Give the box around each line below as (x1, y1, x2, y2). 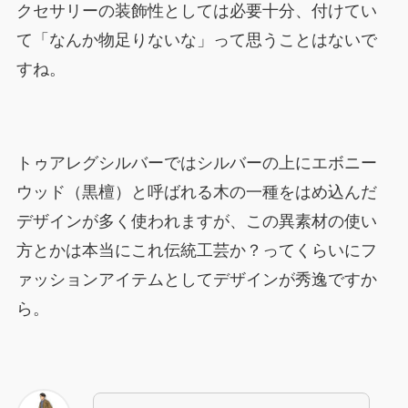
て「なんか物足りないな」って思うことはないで (15, 30, 377, 49)
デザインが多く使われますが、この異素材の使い (15, 212, 377, 231)
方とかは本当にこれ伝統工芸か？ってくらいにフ (15, 241, 377, 260)
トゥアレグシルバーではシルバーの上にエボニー (15, 154, 377, 173)
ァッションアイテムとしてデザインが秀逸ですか (15, 270, 377, 290)
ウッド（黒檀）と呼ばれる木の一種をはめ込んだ (15, 183, 377, 202)
